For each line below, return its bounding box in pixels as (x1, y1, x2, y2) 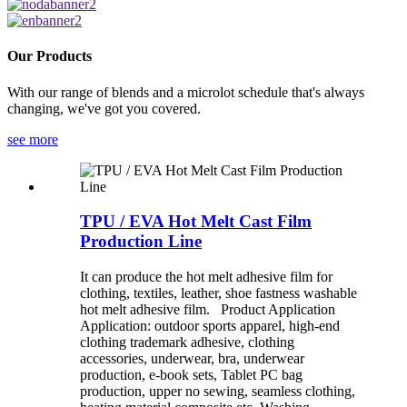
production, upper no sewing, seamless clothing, (80, 382, 355, 399)
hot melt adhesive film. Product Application (80, 301, 335, 317)
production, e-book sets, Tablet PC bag (80, 366, 303, 382)
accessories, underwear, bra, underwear (80, 350, 304, 366)
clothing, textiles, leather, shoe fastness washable (80, 284, 357, 301)
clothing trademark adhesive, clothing (80, 333, 294, 350)
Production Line (80, 232, 202, 252)
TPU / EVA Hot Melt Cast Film (80, 212, 312, 232)
